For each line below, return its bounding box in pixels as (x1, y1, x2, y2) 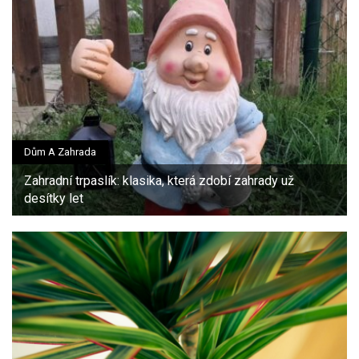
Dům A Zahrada (24, 145, 96, 158)
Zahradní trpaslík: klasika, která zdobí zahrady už (24, 172, 294, 188)
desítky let (24, 190, 83, 206)
